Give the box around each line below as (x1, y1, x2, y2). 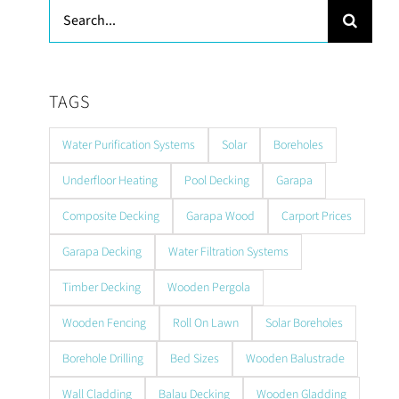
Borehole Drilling (61, 350, 143, 368)
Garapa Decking (61, 243, 142, 261)
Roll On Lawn (172, 314, 239, 332)
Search (47, 4, 95, 25)
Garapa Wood (185, 208, 255, 225)
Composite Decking (61, 208, 159, 225)
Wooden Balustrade (245, 350, 345, 368)
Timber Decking (61, 279, 141, 297)
